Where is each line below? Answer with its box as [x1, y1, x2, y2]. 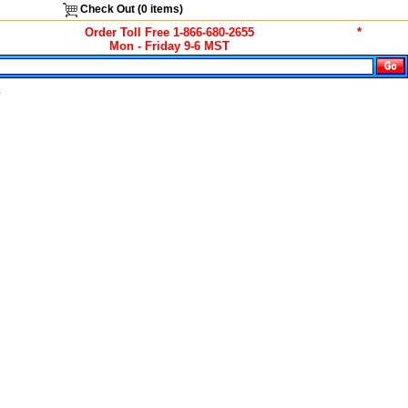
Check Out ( [76, 3, 141, 16]
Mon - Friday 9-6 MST [108, 39, 229, 53]
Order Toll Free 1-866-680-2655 [84, 25, 254, 39]
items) [147, 3, 183, 16]
